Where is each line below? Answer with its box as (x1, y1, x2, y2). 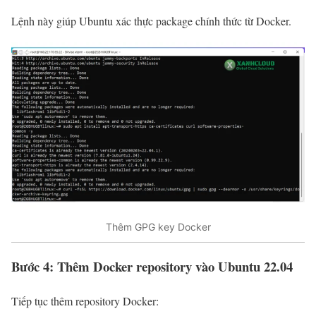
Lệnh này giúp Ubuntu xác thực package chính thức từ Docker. (11, 13, 291, 28)
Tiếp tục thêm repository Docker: (11, 293, 159, 309)
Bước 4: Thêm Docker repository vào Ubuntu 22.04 (11, 257, 293, 276)
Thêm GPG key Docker (105, 221, 211, 233)
